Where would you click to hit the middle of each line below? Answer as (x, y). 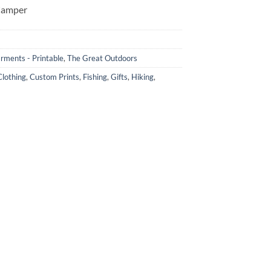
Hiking (142, 77)
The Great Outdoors (102, 58)
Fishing (95, 77)
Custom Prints (54, 77)
